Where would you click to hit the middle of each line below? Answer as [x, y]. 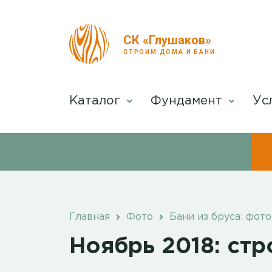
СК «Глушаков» [167, 40]
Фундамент [188, 101]
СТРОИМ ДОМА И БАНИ [169, 52]
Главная [90, 217]
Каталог [97, 101]
